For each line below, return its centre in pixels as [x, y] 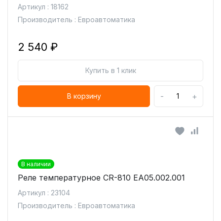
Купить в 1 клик [110, 70]
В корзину [84, 96]
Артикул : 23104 [44, 193]
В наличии [36, 164]
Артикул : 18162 [43, 7]
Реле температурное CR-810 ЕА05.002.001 [101, 178]
